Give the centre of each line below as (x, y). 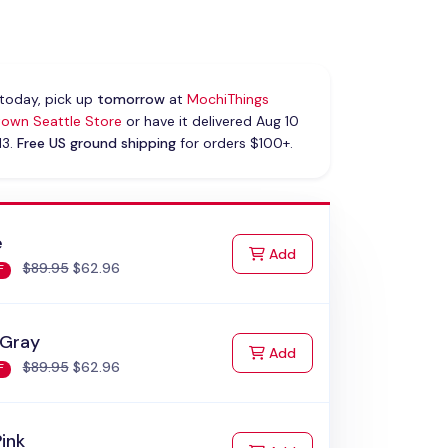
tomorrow (130, 99)
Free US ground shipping (96, 143)
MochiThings (227, 99)
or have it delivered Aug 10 (210, 121)
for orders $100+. (234, 143)
